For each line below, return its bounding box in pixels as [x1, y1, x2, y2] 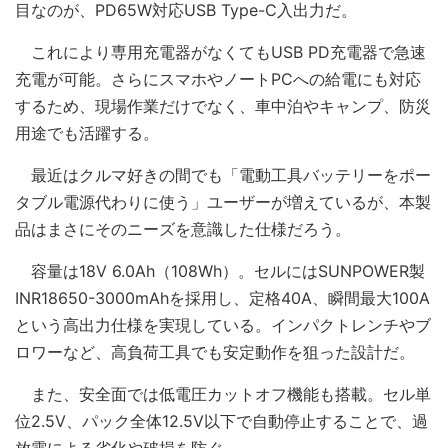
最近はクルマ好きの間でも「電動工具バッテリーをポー [15, 165, 431, 185]
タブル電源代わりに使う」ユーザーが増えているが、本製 [15, 192, 431, 212]
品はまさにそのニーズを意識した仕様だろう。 [15, 219, 351, 239]
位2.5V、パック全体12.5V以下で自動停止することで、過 [15, 411, 428, 431]
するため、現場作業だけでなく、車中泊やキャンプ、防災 [15, 96, 431, 116]
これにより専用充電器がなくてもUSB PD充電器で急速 [15, 42, 426, 62]
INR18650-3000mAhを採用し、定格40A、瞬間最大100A [15, 288, 430, 308]
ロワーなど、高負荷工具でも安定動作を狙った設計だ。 [15, 342, 415, 362]
